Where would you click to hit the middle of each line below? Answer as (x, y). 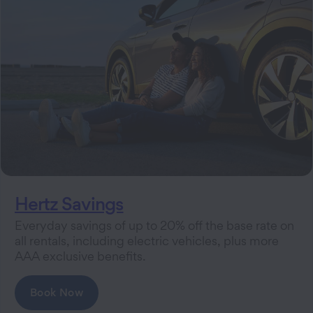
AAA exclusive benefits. (80, 256)
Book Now (57, 293)
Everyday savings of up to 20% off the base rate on (154, 226)
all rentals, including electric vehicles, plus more (147, 241)
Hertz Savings (69, 204)
